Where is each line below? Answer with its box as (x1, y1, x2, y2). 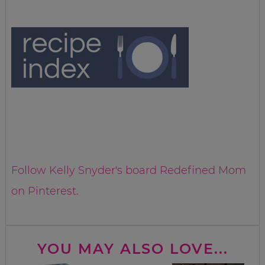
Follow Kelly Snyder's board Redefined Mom (11, 164, 247, 177)
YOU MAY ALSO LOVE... (37, 240, 228, 257)
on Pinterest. (11, 185, 79, 198)
